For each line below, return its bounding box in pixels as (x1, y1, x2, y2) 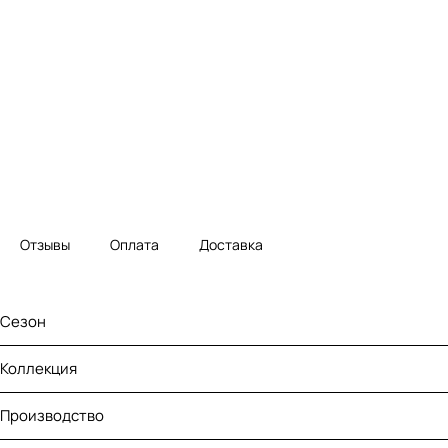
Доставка (199, 235, 263, 255)
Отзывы (20, 235, 70, 255)
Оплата (110, 235, 159, 255)
